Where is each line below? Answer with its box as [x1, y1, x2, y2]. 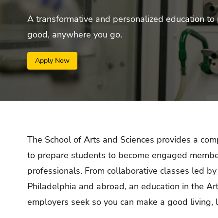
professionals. [27, 165, 82, 177]
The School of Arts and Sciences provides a [27, 134, 198, 145]
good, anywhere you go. [27, 29, 122, 40]
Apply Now [35, 56, 70, 65]
